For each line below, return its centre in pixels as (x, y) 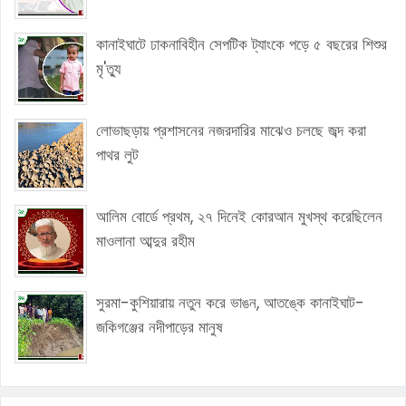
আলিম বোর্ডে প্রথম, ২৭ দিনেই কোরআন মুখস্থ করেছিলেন (239, 217)
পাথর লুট (117, 155)
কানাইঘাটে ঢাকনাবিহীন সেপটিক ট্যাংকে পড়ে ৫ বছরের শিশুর (242, 44)
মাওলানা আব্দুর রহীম (145, 241)
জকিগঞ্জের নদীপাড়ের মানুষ (159, 327)
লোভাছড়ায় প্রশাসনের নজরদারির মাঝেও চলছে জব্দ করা (231, 130)
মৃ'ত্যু (108, 69)
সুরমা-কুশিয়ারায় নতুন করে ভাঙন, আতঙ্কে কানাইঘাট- (230, 303)
